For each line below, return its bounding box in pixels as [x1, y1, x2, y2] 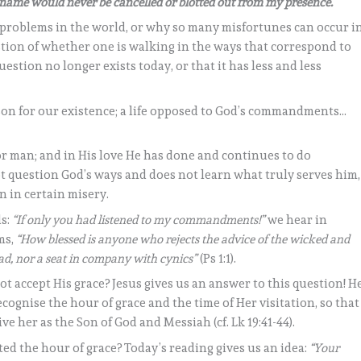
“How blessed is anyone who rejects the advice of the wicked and [16, 231, 351, 247]
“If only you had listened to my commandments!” [12, 212, 266, 227]
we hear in [265, 212, 328, 227]
